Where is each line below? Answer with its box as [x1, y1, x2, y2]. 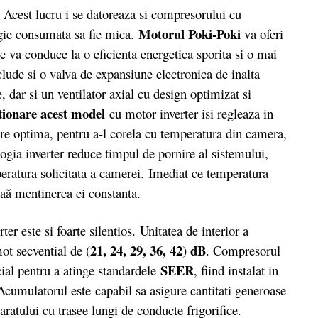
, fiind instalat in [194, 261, 278, 280]
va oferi [241, 24, 283, 43]
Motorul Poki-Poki [138, 23, 241, 43]
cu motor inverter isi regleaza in [109, 104, 273, 122]
